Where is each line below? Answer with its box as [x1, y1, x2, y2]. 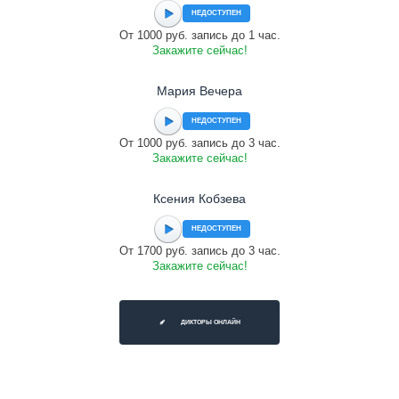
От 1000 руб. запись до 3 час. [118, 136, 281, 150]
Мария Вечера [157, 84, 242, 98]
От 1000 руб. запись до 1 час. [118, 28, 281, 42]
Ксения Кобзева [153, 191, 246, 206]
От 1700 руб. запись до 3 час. [118, 244, 281, 257]
